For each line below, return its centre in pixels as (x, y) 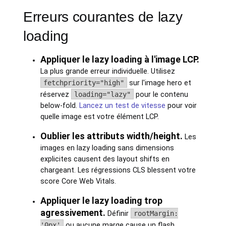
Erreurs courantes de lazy (103, 17)
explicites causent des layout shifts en (105, 159)
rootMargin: (156, 213)
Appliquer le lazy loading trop (101, 201)
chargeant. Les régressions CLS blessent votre (118, 170)
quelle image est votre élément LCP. (99, 117)
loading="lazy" (102, 94)
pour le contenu (161, 95)
